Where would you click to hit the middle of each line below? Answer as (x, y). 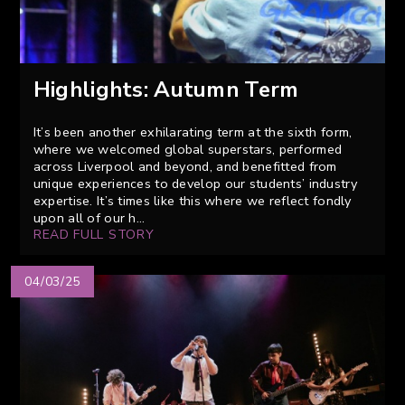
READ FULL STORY (94, 234)
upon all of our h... (89, 217)
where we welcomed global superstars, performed (188, 149)
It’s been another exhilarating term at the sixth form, (193, 132)
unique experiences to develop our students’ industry (195, 183)
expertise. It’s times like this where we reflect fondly (192, 200)
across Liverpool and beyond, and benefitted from (185, 166)
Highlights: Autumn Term (166, 89)
